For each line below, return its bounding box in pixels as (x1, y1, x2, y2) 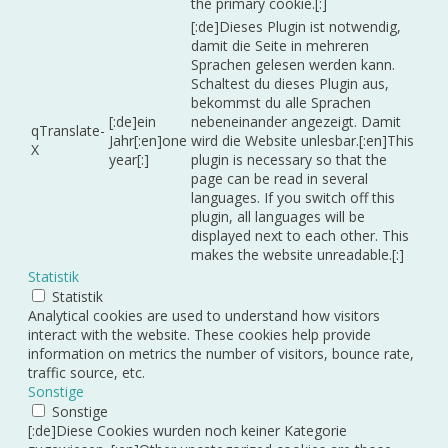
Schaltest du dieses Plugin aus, (191, 73, 389, 93)
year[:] (109, 149, 149, 169)
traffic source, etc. (28, 362, 145, 382)
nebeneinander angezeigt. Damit (191, 111, 401, 131)
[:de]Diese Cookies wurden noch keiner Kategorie (28, 420, 347, 440)
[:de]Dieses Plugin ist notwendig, (191, 16, 401, 36)
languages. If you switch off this (191, 187, 395, 207)
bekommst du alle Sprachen (191, 92, 371, 112)
